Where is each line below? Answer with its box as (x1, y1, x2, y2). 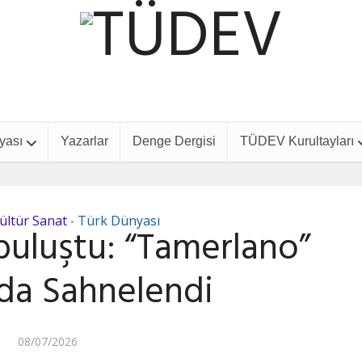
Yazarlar (60, 134, 108, 148)
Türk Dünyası (77, 212, 160, 229)
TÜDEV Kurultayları (239, 134, 354, 148)
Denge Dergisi (132, 134, 216, 148)
